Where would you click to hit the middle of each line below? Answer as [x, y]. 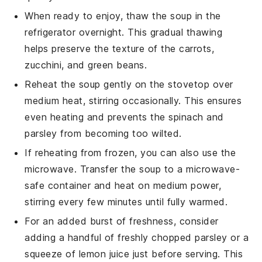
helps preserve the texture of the [102, 48]
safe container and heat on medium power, [123, 185]
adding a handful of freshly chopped [110, 237]
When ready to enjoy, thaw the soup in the [123, 15]
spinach [186, 117]
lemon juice [104, 254]
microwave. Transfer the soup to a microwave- [132, 169]
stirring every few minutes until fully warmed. [126, 201]
